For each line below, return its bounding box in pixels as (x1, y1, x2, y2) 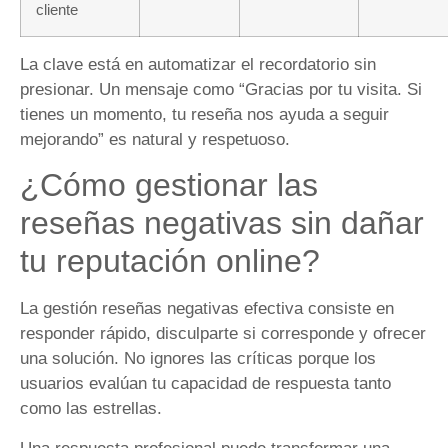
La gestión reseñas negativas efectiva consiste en (20, 299, 394, 319)
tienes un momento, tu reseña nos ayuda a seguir (20, 105, 389, 125)
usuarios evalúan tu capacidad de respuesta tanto (20, 374, 391, 394)
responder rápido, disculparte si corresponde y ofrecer (20, 324, 426, 344)
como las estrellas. (20, 399, 162, 419)
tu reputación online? (20, 243, 320, 280)
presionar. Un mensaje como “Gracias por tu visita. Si (20, 80, 422, 100)
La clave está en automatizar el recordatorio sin (20, 55, 376, 75)
